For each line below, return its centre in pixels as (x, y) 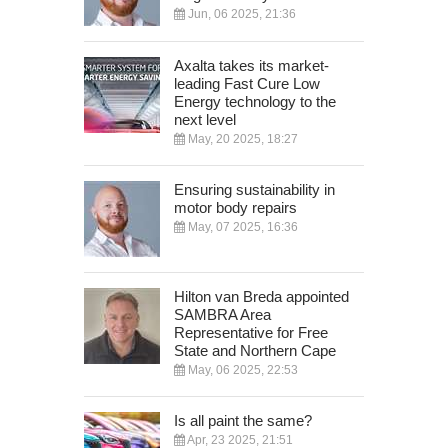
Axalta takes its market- (251, 65)
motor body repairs (235, 207)
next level (205, 119)
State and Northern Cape (255, 350)
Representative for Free (251, 332)
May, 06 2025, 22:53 (241, 369)
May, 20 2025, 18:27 (241, 138)
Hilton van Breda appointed (261, 296)
